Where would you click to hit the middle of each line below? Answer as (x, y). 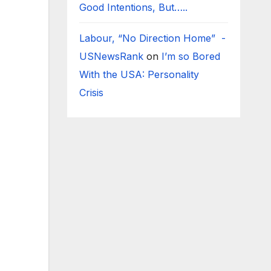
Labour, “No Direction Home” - (152, 38)
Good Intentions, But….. (133, 7)
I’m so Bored (191, 56)
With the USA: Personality (139, 74)
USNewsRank (111, 56)
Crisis (93, 93)
